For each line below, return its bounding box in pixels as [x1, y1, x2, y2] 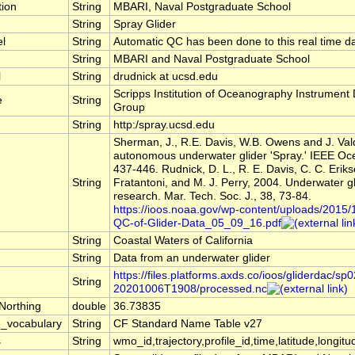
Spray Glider [113, 18, 176, 31]
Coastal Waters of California [113, 235, 253, 247]
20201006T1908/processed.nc [113, 283, 267, 296]
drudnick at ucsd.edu [113, 71, 218, 83]
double [72, 300, 106, 313]
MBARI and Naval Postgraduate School [113, 53, 310, 66]
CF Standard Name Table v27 [113, 318, 262, 330]
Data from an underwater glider [113, 252, 270, 265]
